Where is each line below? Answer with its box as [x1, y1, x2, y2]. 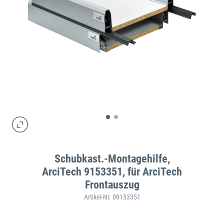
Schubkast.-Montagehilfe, [54, 152, 170, 165]
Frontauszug [84, 178, 139, 191]
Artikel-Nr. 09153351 [83, 193, 140, 201]
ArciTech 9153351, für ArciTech [42, 165, 182, 178]
